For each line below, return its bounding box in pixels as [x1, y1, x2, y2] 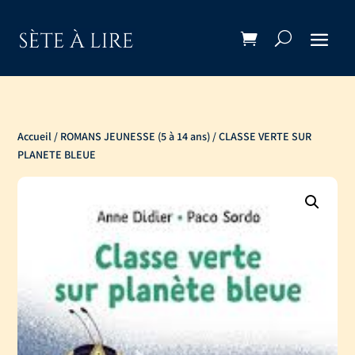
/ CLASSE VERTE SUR [210, 128, 312, 143]
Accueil [17, 128, 52, 143]
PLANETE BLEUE [17, 146, 97, 162]
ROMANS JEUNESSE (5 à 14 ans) [60, 128, 211, 143]
